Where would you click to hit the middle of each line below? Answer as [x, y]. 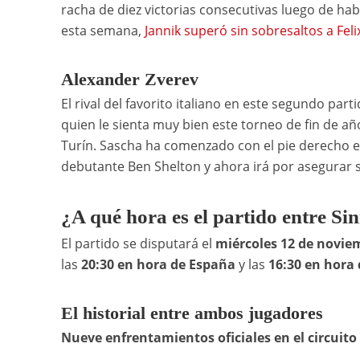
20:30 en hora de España [160, 265]
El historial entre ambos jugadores [192, 313]
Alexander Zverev [129, 80]
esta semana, [102, 31]
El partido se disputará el [136, 244]
